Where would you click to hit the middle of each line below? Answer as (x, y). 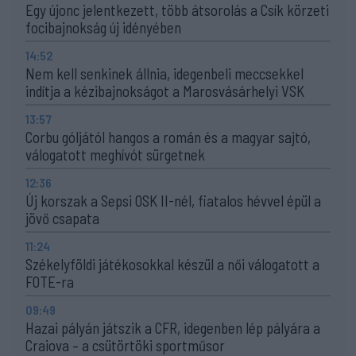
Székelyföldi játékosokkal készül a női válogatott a (172, 264)
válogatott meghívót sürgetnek (115, 154)
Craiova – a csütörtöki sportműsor (125, 345)
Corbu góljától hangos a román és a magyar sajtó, (168, 137)
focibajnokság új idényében (103, 27)
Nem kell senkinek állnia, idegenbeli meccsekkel (164, 73)
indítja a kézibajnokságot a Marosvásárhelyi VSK (165, 91)
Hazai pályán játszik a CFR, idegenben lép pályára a (173, 327)
